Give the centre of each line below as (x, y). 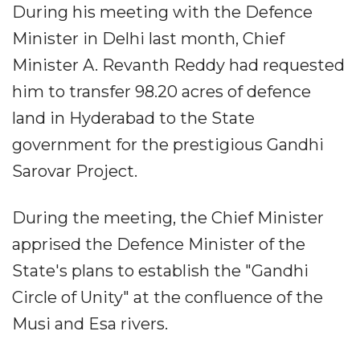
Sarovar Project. (75, 171)
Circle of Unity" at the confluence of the (168, 297)
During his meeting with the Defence (162, 12)
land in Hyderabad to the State (133, 118)
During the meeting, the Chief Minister (168, 217)
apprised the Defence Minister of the (159, 244)
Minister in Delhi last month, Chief (148, 38)
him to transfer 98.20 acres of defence (162, 91)
